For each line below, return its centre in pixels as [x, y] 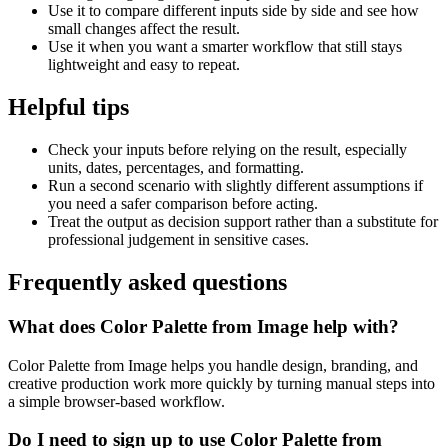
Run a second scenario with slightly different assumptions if [235, 186]
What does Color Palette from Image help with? [203, 326]
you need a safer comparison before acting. [183, 204]
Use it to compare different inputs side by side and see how [233, 11]
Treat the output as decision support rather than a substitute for [243, 222]
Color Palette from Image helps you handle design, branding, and [213, 365]
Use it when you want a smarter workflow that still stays [225, 47]
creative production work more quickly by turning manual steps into [221, 383]
